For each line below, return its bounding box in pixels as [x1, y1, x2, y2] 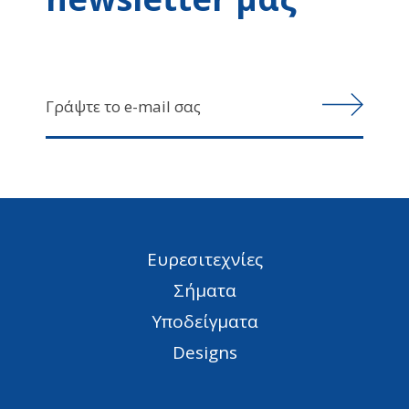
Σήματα [173, 278, 236, 303]
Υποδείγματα [151, 309, 258, 334]
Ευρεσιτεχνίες [146, 247, 263, 272]
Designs [172, 341, 237, 365]
